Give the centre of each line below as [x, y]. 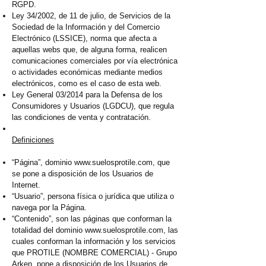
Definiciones [33, 140]
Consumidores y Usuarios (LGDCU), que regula [93, 106]
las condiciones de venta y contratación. [81, 118]
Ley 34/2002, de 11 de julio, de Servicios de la [91, 16]
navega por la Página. [49, 208]
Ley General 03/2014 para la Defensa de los [87, 95]
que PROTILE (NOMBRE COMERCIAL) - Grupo [94, 253]
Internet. [26, 185]
